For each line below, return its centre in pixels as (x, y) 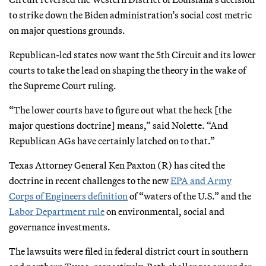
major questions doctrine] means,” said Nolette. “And (118, 125)
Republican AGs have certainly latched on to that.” (112, 140)
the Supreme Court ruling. (63, 85)
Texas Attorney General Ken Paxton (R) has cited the (117, 165)
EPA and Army (201, 180)
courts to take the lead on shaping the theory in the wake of (127, 70)
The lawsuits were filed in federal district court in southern (129, 251)
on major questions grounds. (67, 30)
